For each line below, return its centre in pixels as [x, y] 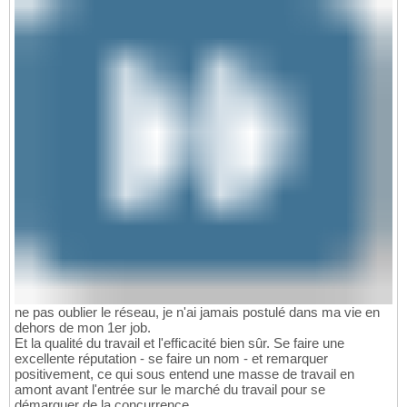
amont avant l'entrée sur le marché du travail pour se [170, 389]
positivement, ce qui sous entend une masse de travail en [184, 373]
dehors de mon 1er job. [83, 327]
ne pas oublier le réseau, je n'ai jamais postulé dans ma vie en [197, 312]
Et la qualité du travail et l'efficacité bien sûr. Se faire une [179, 342]
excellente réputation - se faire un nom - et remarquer [171, 358]
